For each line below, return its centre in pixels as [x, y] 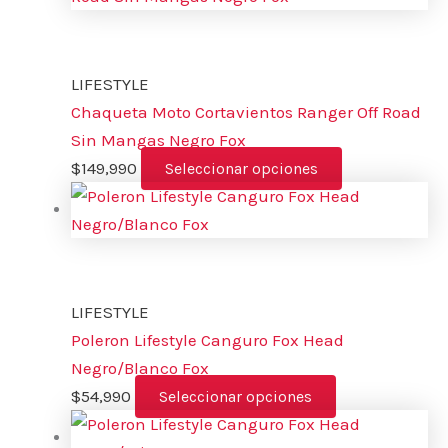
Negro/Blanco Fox [140, 367]
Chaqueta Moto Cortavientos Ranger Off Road [246, 111]
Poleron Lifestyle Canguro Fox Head [207, 339]
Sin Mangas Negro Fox [158, 139]
